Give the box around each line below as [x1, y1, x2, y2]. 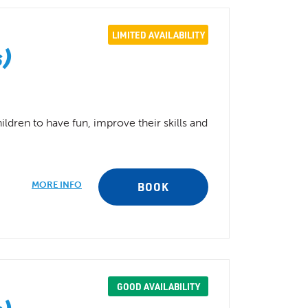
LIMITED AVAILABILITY [111, 29, 205, 41]
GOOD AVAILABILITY [116, 280, 200, 292]
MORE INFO [32, 179, 82, 190]
